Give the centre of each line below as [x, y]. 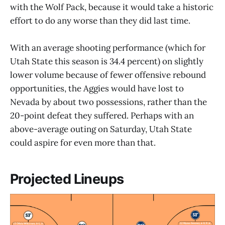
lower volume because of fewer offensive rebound [108, 75]
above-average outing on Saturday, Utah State [101, 129]
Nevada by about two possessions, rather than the [108, 102]
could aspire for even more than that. [83, 142]
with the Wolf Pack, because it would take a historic [112, 7]
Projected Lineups [67, 179]
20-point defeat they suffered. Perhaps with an [102, 115]
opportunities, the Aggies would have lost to [97, 88]
